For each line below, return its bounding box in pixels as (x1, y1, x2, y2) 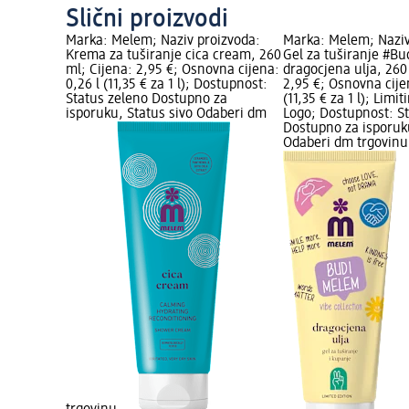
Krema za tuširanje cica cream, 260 (66, 48, 281, 64)
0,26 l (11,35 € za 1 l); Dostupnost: (66, 78, 267, 93)
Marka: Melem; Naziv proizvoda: (66, 34, 260, 49)
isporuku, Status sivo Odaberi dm (66, 107, 267, 122)
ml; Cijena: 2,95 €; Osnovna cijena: (66, 63, 279, 79)
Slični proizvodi (66, 6, 228, 33)
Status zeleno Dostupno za (66, 92, 227, 108)
